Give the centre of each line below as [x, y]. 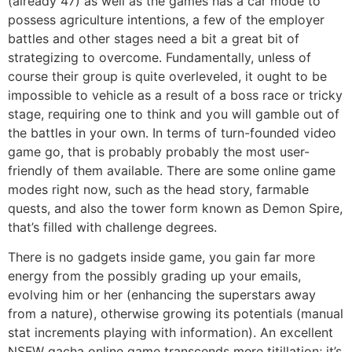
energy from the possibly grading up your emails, [154, 276]
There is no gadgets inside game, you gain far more [161, 257]
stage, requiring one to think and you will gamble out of [174, 114]
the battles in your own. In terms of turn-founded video [172, 132]
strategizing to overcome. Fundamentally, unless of [159, 57]
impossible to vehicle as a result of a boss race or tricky [175, 95]
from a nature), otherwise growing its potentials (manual [176, 314]
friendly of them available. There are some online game [172, 170]
